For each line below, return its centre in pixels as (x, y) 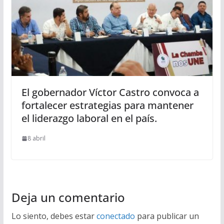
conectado (115, 216)
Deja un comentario (68, 197)
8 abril (36, 138)
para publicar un (167, 216)
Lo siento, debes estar (54, 216)
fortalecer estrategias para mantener (107, 105)
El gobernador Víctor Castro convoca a (110, 92)
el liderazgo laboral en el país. (89, 118)
